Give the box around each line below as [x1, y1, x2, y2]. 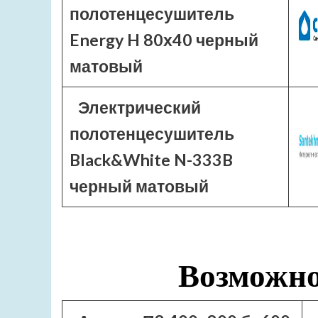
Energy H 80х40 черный [70, 30, 258, 50]
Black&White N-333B [70, 150, 233, 170]
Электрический [77, 97, 201, 117]
